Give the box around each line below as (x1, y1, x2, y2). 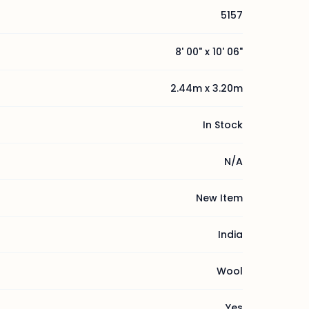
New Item (196, 191, 243, 205)
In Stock (203, 118, 243, 132)
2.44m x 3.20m (170, 81, 243, 95)
